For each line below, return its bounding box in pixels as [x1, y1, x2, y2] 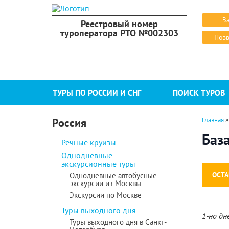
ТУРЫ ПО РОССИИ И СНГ [53, 87, 141, 98]
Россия [52, 116, 86, 130]
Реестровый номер [80, 18, 158, 30]
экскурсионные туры [61, 158, 135, 169]
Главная [201, 116, 224, 124]
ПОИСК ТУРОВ [173, 87, 225, 98]
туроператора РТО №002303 [60, 27, 178, 39]
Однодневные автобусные [70, 171, 157, 180]
